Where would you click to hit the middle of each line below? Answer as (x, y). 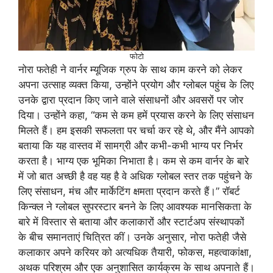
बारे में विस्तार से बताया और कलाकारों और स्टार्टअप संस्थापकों (131, 222)
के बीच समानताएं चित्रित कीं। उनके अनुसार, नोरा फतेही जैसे (132, 237)
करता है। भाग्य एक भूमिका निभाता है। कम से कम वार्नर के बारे (133, 161)
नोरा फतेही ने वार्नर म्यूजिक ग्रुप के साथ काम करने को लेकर (130, 69)
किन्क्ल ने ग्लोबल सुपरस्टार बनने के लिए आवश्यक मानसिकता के (135, 206)
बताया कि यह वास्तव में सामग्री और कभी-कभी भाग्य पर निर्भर (130, 145)
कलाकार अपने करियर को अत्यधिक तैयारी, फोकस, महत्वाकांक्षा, (135, 252)
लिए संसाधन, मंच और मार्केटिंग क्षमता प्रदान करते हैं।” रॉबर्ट (129, 191)
